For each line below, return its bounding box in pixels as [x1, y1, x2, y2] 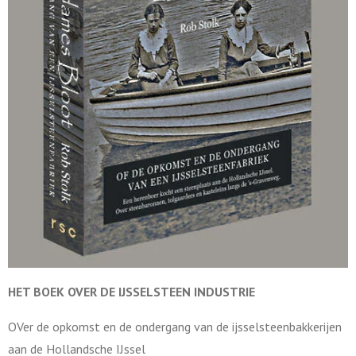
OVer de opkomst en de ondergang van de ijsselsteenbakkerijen [8, 318, 342, 335]
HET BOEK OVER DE [8, 283, 118, 300]
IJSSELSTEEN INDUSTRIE [118, 283, 255, 300]
